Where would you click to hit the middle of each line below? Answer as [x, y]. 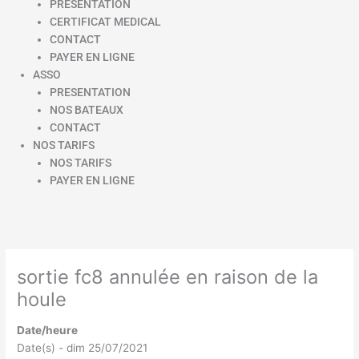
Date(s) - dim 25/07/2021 [83, 348]
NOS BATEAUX [86, 110]
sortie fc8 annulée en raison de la [168, 276]
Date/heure [48, 331]
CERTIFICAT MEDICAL [105, 22]
